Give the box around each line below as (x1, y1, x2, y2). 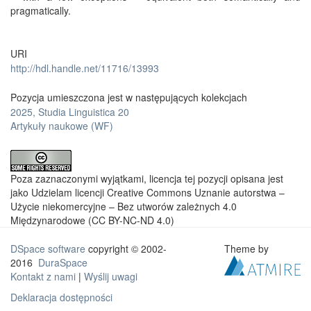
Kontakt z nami (10, 269, 76, 283)
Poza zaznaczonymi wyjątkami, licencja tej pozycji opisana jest (10, 171, 283, 185)
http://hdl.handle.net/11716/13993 (10, 60, 159, 75)
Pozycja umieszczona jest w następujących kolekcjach (10, 90, 247, 104)
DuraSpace (38, 255, 87, 269)
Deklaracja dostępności (10, 289, 112, 304)
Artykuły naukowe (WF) (10, 118, 113, 133)
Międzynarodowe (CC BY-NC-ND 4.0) (10, 212, 174, 227)
